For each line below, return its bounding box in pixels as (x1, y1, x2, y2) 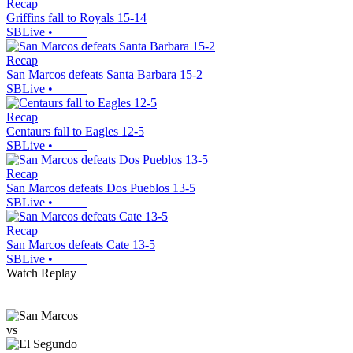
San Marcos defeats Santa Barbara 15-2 (6, 67, 203, 81)
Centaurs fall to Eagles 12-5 (6, 124, 144, 138)
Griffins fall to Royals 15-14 (6, 10, 147, 24)
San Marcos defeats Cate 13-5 (6, 237, 155, 251)
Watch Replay (6, 266, 76, 280)
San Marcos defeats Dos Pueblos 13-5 (6, 180, 195, 195)
